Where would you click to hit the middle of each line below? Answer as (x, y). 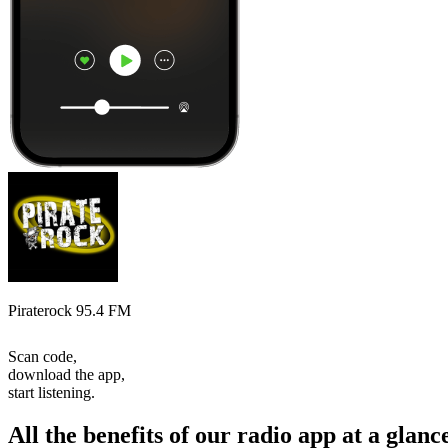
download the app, (66, 374)
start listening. (51, 392)
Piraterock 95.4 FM (69, 310)
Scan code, (42, 356)
